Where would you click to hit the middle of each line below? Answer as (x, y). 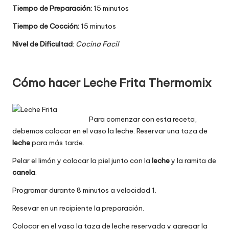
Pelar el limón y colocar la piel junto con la (82, 160)
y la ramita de (193, 160)
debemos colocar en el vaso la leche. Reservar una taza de (110, 131)
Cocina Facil (97, 44)
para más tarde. (57, 142)
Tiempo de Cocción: (46, 26)
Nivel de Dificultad (42, 44)
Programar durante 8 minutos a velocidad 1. (84, 190)
